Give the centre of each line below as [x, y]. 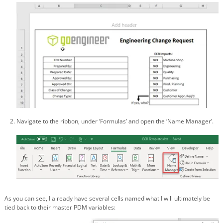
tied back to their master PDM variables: [60, 207]
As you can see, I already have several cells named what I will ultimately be [107, 198]
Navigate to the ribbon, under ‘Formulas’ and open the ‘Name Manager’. [115, 121]
